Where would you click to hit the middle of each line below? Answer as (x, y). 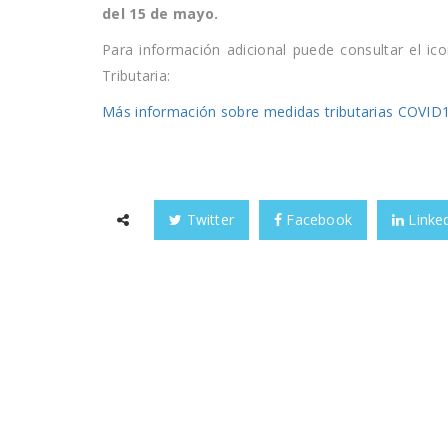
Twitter (208, 219)
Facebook (317, 219)
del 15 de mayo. (160, 13)
